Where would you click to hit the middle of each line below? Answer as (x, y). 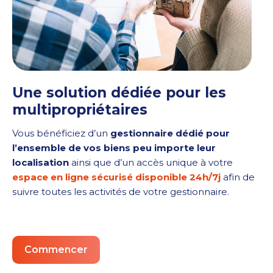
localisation (41, 163)
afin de (238, 177)
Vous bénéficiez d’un (61, 133)
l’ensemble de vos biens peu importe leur (114, 148)
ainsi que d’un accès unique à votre (151, 163)
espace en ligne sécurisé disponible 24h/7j (116, 177)
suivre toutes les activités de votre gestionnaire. (121, 192)
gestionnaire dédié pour (170, 133)
